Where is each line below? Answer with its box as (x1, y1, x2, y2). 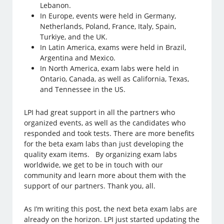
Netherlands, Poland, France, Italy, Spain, (40, 21, 176, 31)
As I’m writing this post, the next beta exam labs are (24, 203, 197, 213)
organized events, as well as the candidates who (24, 117, 186, 127)
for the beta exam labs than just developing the (24, 138, 184, 148)
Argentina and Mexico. (40, 52, 118, 62)
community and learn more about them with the (24, 170, 186, 180)
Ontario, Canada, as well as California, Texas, (40, 73, 189, 83)
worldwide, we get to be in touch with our (24, 159, 163, 169)
